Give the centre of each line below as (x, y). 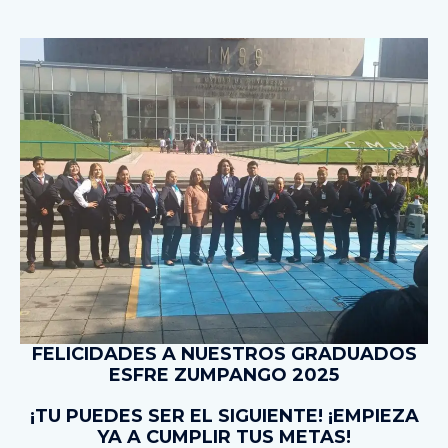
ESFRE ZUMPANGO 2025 (224, 375)
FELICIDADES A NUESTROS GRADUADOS (224, 354)
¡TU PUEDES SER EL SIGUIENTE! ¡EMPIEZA (224, 416)
